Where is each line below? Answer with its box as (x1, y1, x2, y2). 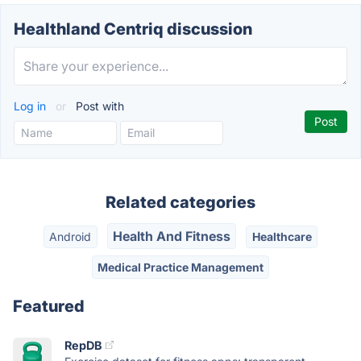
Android (49, 230, 92, 244)
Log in (14, 99, 49, 113)
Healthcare (251, 230, 312, 244)
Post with (73, 99, 124, 113)
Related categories (106, 193, 255, 212)
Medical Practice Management (98, 259, 263, 274)
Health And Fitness (113, 228, 230, 245)
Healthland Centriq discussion (14, 19, 252, 39)
